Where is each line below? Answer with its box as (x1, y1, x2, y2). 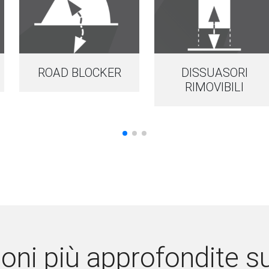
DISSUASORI (181, 65, 248, 80)
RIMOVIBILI (185, 80, 244, 94)
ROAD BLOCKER (37, 65, 121, 80)
